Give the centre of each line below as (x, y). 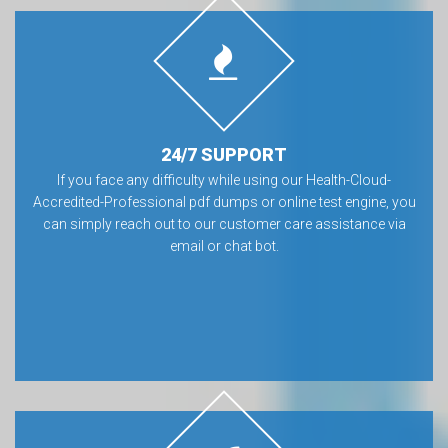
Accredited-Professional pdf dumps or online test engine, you (224, 202)
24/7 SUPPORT (224, 154)
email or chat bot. (224, 246)
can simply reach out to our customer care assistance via (224, 224)
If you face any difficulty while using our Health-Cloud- (224, 180)
